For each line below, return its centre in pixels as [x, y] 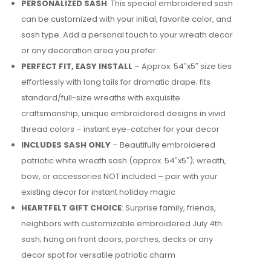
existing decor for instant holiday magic [98, 192]
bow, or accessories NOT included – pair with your [119, 177]
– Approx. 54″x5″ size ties [182, 67]
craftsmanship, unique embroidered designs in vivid [123, 114]
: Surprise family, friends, [169, 208]
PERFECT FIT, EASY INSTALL [77, 67]
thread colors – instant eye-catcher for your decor [120, 129]
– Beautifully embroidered [163, 145]
